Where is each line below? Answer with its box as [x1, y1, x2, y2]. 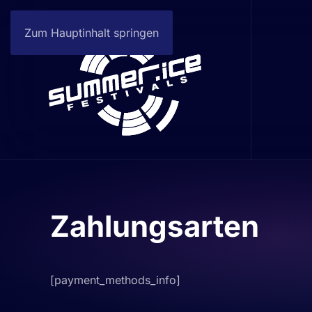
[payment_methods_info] [50, 272, 180, 287]
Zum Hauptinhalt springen [24, 26, 159, 40]
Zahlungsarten [50, 208, 259, 244]
